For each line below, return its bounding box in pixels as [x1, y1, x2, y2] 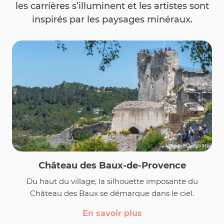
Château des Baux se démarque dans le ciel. [30, 188, 194, 198]
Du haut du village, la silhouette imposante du [26, 176, 198, 186]
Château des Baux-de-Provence [38, 160, 186, 171]
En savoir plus [82, 208, 142, 218]
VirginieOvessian [165, 142, 208, 149]
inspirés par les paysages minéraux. [31, 14, 192, 25]
